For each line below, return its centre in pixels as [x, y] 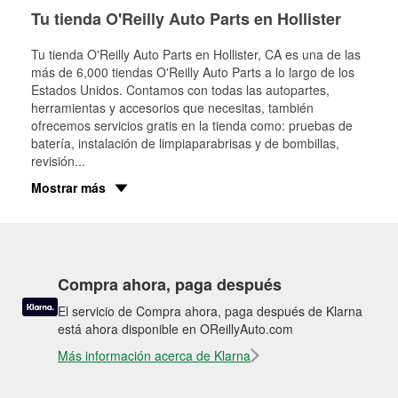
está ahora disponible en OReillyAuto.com [175, 329]
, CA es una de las [309, 54]
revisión [53, 161]
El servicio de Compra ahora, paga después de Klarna [210, 311]
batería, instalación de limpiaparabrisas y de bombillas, [185, 143]
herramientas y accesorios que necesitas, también [172, 107]
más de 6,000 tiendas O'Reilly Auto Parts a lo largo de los [193, 72]
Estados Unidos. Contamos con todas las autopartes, [180, 90]
